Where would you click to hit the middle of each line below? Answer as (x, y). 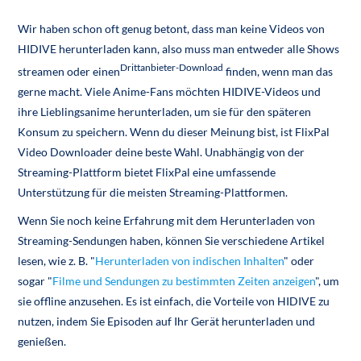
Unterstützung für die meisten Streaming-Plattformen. (153, 192)
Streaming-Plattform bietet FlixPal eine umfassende (147, 172)
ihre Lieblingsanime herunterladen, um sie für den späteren (165, 111)
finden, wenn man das (278, 71)
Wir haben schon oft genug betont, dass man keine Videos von (172, 29)
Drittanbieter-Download (172, 67)
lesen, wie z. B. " (57, 260)
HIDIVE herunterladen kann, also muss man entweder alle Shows (179, 49)
